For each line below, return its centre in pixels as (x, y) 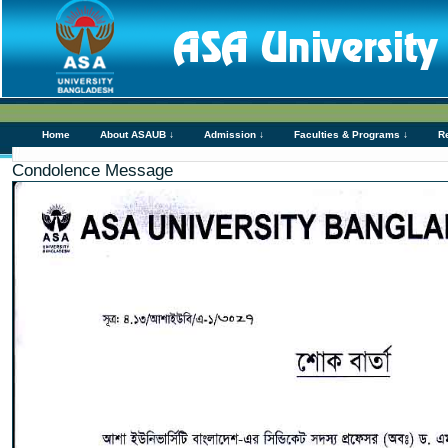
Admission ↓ (234, 134)
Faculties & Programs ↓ (351, 134)
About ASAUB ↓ (137, 134)
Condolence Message (92, 170)
